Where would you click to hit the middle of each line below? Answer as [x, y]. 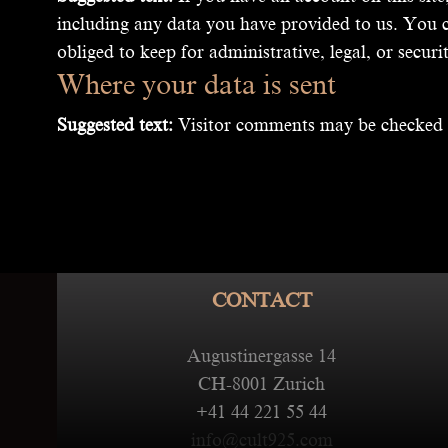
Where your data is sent [196, 85]
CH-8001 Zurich [262, 383]
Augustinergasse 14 [262, 355]
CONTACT [261, 299]
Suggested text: [117, 125]
